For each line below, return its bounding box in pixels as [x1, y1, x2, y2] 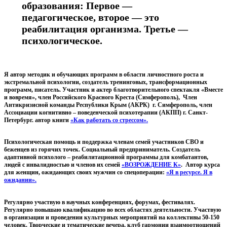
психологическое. [21, 35, 102, 47]
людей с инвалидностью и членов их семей [4, 161, 122, 169]
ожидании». [4, 176, 36, 184]
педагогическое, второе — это [21, 12, 159, 23]
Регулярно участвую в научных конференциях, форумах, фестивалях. [4, 198, 195, 206]
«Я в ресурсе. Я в [166, 169, 212, 176]
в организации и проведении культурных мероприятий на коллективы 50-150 [4, 213, 219, 221]
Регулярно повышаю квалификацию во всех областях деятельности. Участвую [4, 206, 221, 213]
